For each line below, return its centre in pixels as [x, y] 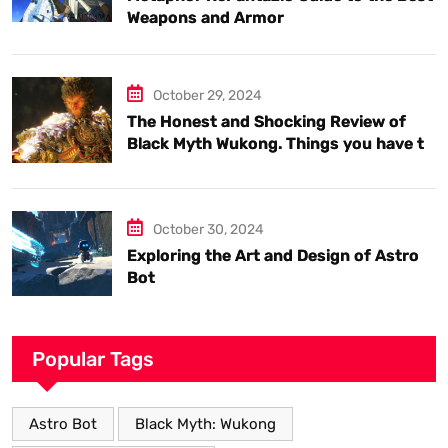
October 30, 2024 [208, 230]
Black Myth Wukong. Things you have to [280, 144]
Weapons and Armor [205, 18]
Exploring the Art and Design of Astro [273, 256]
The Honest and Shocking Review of [266, 122]
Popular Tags [93, 359]
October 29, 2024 [207, 96]
